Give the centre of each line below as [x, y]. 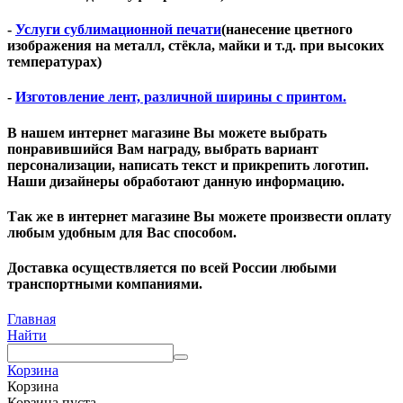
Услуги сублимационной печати [118, 30]
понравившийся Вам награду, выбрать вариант [163, 148]
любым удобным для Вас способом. [122, 232]
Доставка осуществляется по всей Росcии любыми [172, 268]
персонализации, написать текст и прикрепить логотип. [188, 165]
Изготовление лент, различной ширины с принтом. [181, 97]
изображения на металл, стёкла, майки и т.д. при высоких [196, 46]
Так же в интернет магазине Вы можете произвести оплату [199, 216]
